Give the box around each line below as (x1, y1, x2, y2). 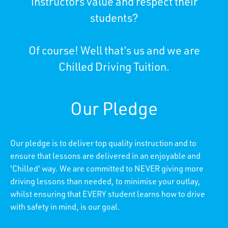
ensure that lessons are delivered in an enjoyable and (10, 153, 201, 161)
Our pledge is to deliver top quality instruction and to (10, 140, 196, 149)
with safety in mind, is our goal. (10, 204, 120, 212)
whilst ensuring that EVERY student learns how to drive (10, 191, 205, 199)
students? (90, 13, 138, 25)
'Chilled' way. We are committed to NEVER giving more (10, 165, 204, 174)
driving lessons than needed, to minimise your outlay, (10, 178, 201, 187)
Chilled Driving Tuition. (59, 62, 169, 74)
